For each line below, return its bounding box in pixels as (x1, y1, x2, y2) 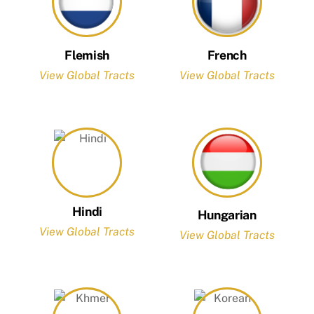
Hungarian (197, 207, 257, 223)
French (207, 48, 247, 63)
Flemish (64, 48, 109, 63)
